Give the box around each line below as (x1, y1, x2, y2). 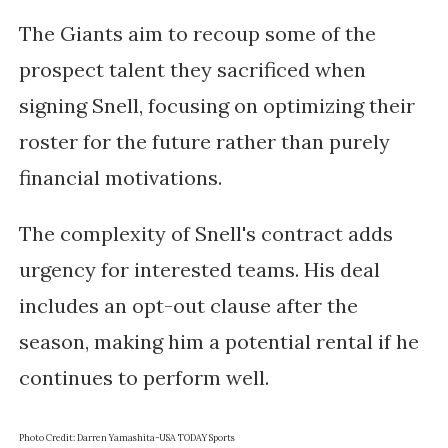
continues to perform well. (18, 365, 274, 391)
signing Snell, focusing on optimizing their (18, 93, 415, 119)
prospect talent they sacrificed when (18, 57, 366, 83)
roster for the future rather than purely (18, 129, 390, 155)
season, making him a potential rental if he (18, 329, 419, 355)
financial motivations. (18, 165, 222, 191)
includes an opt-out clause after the (18, 293, 358, 319)
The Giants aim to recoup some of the (18, 21, 376, 47)
